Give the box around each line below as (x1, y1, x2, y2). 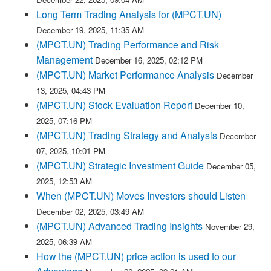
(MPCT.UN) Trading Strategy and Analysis (36, 128, 217, 142)
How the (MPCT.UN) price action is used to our (36, 249, 236, 263)
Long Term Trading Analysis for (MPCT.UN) (36, 7, 221, 21)
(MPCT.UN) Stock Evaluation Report (36, 98, 192, 112)
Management (36, 53, 93, 67)
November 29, (205, 221, 255, 232)
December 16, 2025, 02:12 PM (95, 54, 203, 66)
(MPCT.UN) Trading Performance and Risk (36, 38, 219, 51)
